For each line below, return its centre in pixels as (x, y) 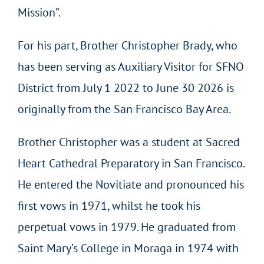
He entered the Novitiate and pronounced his (131, 184)
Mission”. (39, 12)
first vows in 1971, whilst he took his (109, 205)
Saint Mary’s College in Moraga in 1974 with (128, 248)
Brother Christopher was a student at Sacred (128, 142)
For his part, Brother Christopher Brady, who (127, 45)
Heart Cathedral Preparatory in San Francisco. (131, 163)
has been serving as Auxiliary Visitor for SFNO (131, 66)
